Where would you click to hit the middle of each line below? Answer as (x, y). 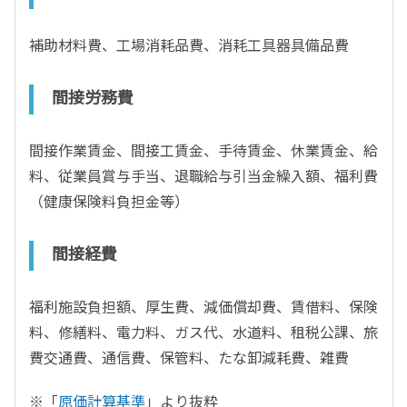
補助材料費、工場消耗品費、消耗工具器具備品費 (189, 45)
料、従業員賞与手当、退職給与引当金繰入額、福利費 (203, 176)
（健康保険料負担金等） (109, 201)
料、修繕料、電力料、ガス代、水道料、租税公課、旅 (203, 332)
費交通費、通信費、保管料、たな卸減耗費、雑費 (189, 357)
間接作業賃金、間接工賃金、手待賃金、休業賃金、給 (203, 150)
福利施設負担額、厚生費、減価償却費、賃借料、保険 (203, 307)
